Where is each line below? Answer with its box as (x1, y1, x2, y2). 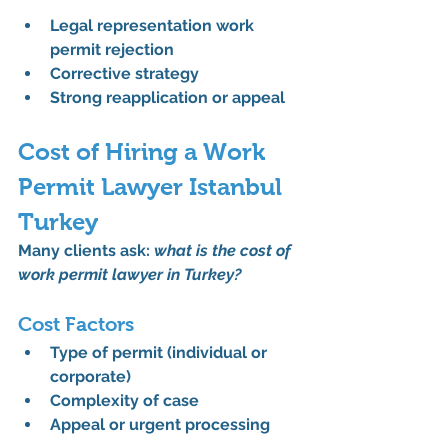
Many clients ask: (18, 241, 154, 261)
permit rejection (50, 40, 174, 60)
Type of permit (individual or (50, 343, 271, 363)
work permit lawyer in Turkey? (18, 265, 242, 285)
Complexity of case (50, 391, 199, 411)
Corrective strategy (50, 64, 199, 84)
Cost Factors (18, 313, 134, 336)
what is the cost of (154, 241, 295, 261)
